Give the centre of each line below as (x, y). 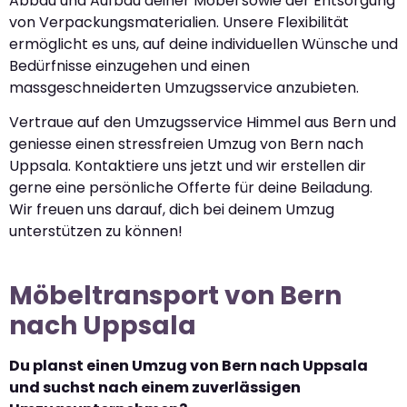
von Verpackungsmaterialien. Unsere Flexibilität (179, 22)
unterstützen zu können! (96, 232)
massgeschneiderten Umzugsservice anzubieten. (184, 87)
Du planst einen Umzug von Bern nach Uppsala (189, 366)
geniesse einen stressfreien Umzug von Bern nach (186, 144)
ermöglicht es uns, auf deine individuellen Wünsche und (203, 44)
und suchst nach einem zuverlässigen (155, 388)
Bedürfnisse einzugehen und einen (129, 65)
